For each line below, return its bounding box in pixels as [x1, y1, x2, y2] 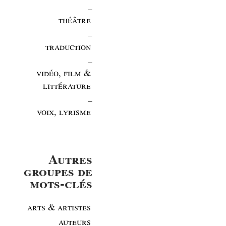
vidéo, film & [36, 66, 91, 79]
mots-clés [30, 173, 93, 193]
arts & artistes [27, 200, 91, 213]
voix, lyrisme [36, 105, 91, 118]
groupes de [24, 161, 93, 181]
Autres [48, 149, 93, 169]
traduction [45, 39, 91, 52]
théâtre [58, 13, 91, 26]
